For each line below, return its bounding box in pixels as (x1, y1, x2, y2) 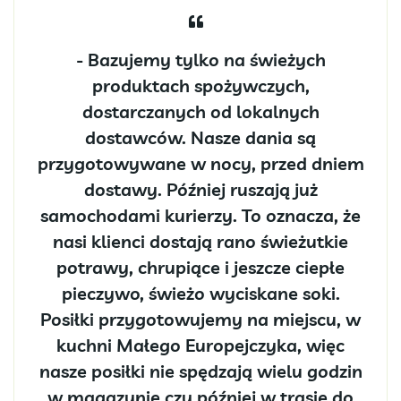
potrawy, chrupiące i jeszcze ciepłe (56, 255, 345, 278)
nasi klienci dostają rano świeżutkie (53, 229, 348, 252)
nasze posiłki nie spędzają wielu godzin (38, 359, 363, 382)
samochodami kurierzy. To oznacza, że (40, 203, 361, 226)
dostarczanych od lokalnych (81, 99, 320, 123)
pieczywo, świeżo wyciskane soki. (61, 281, 340, 304)
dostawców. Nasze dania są (85, 125, 316, 149)
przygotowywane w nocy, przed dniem (37, 151, 364, 175)
